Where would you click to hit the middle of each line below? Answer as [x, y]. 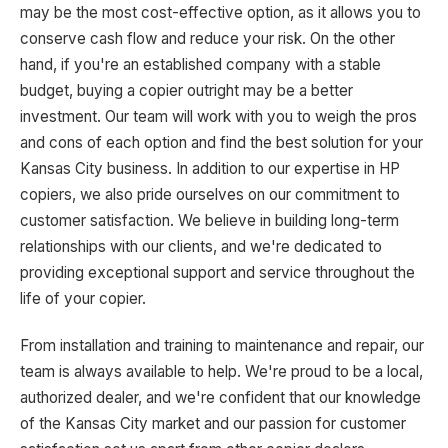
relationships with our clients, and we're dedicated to [201, 246]
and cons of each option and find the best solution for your [221, 142]
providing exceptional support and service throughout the [217, 272]
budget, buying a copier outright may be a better [186, 90]
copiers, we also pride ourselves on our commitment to [210, 194]
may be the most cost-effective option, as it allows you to [220, 12]
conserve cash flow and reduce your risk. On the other [207, 38]
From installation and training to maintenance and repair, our [222, 345]
